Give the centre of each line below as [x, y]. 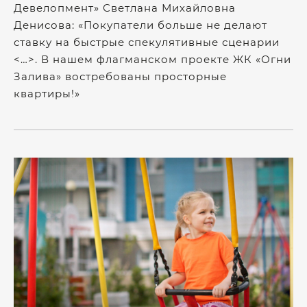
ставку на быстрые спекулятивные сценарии [147, 42]
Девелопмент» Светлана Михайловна [125, 8]
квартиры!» [47, 94]
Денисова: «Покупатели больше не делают [140, 25]
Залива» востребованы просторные [120, 76]
